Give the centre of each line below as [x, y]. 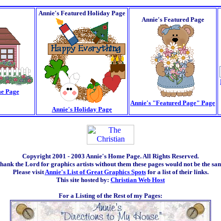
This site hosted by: [83, 180]
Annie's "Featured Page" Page [173, 103]
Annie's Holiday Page [82, 109]
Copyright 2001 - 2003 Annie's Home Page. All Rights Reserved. [110, 156]
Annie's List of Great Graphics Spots [95, 172]
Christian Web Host [138, 180]
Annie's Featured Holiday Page [82, 13]
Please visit [29, 172]
